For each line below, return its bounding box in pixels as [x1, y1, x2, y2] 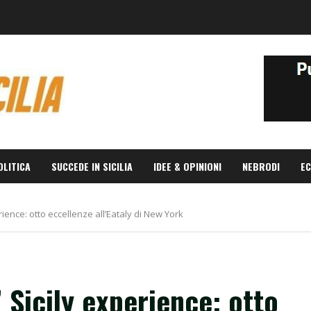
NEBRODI [242, 159, 280, 174]
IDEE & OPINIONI [153, 159, 221, 174]
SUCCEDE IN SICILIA [51, 159, 133, 174]
